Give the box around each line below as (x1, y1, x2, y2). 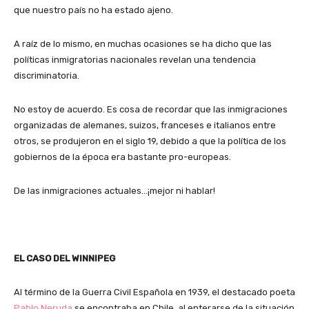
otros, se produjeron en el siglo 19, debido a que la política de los (14, 135, 286, 146)
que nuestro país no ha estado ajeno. (14, 4, 173, 15)
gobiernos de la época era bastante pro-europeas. (14, 151, 231, 162)
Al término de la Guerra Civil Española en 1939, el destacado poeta (14, 286, 295, 297)
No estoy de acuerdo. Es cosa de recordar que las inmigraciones (14, 103, 288, 114)
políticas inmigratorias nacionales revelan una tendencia (14, 54, 256, 65)
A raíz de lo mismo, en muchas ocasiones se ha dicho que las (14, 38, 272, 49)
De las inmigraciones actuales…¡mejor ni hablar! (14, 185, 215, 196)
